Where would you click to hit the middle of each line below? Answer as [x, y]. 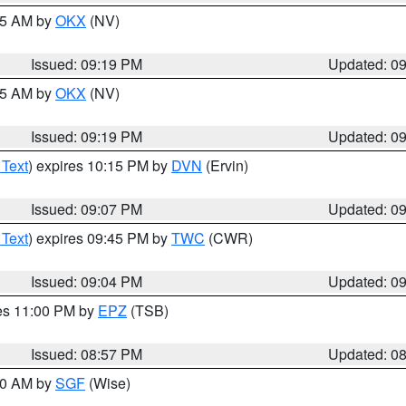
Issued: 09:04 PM [87, 281]
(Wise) [108, 383]
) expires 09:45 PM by [100, 238]
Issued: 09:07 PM [87, 209]
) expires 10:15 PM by [100, 165]
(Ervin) [225, 165]
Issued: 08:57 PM [87, 354]
